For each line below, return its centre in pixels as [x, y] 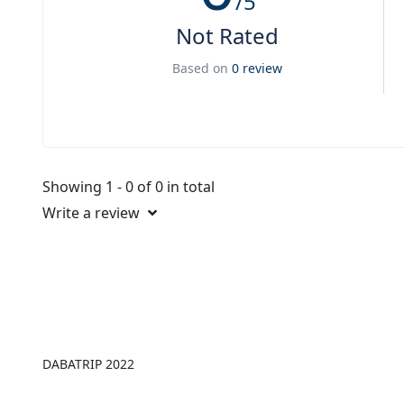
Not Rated [227, 36]
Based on [202, 68]
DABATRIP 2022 [88, 364]
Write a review [93, 213]
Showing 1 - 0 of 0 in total [129, 187]
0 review [257, 68]
